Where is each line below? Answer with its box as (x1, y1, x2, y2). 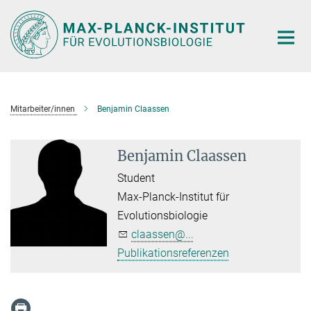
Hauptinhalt (3, 6, 61, 19)
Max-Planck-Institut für (117, 190, 230, 203)
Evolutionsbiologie (117, 208, 208, 222)
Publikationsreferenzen (117, 246, 230, 260)
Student (117, 171, 155, 185)
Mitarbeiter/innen (10, 103, 75, 114)
